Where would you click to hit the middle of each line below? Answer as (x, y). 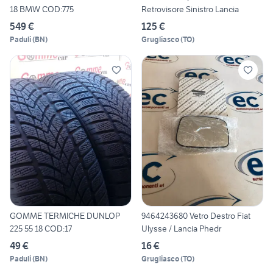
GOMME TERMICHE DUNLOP (65, 216)
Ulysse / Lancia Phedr (181, 229)
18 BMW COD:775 (42, 9)
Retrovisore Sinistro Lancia (190, 9)
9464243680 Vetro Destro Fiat (196, 216)
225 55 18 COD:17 (41, 229)
